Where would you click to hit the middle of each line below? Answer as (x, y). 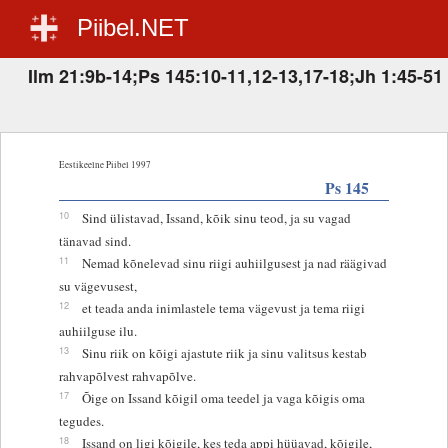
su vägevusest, (97, 285)
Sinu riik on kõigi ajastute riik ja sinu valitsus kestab (224, 352)
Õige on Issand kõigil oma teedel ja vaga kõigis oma (223, 397)
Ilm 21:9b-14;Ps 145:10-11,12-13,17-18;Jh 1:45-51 (235, 75)
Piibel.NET (133, 27)
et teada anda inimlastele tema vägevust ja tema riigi (223, 307)
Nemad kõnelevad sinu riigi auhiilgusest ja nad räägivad (234, 262)
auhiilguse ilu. (97, 330)
